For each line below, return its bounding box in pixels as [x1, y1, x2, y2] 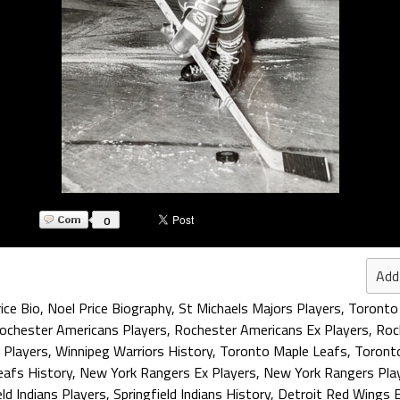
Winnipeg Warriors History [55, 340, 212, 362]
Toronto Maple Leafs [220, 340, 347, 362]
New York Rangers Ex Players [79, 362, 256, 383]
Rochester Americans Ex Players [174, 319, 369, 340]
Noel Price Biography [47, 297, 171, 319]
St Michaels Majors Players [179, 297, 341, 319]
